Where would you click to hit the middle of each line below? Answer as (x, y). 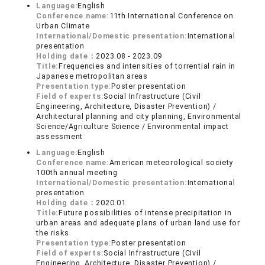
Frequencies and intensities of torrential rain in (147, 66)
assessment (60, 136)
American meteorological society (171, 162)
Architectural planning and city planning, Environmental (139, 116)
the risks (53, 233)
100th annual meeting (77, 172)
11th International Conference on (171, 16)
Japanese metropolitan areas (92, 76)
